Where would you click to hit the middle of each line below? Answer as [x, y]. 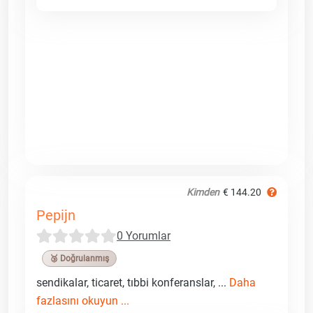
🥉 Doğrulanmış [79, 258]
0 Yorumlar [144, 235]
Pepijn [56, 215]
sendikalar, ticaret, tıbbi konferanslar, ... [133, 282]
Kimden [203, 192]
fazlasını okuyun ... [83, 300]
